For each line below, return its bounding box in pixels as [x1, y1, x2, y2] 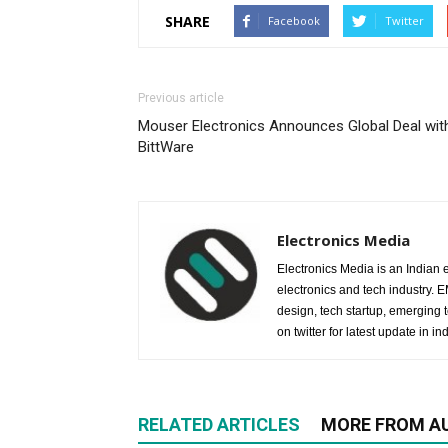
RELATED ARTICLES [138, 414, 300, 435]
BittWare [138, 138, 194, 156]
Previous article [138, 91, 224, 105]
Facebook [268, 13, 320, 28]
